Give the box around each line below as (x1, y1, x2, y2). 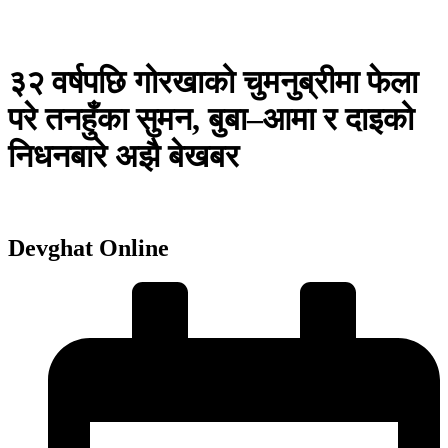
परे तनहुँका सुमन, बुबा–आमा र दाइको (8, 101, 414, 138)
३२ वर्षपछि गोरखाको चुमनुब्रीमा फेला (8, 64, 418, 101)
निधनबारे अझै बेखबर (8, 138, 239, 175)
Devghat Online (8, 234, 169, 261)
